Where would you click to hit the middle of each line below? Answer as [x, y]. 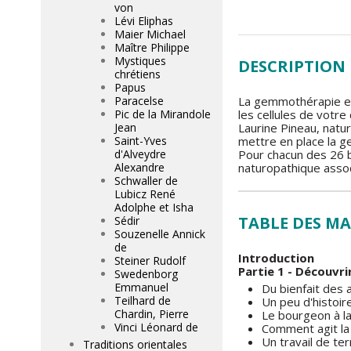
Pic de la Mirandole [163, 114]
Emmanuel [141, 287]
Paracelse [139, 101]
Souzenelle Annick [160, 234]
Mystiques [140, 61]
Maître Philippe [152, 47]
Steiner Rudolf [150, 261]
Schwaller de [146, 181]
